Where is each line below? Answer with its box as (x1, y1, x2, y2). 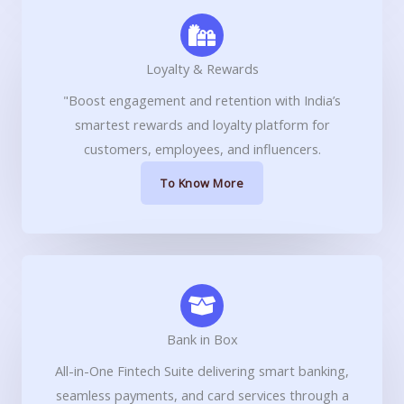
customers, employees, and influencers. (83, 139, 321, 158)
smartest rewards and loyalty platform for (74, 115, 330, 133)
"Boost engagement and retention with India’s (63, 90, 341, 109)
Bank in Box (166, 329, 238, 348)
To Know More (161, 174, 243, 191)
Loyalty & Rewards (145, 59, 259, 78)
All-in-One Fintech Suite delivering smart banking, (55, 361, 349, 380)
